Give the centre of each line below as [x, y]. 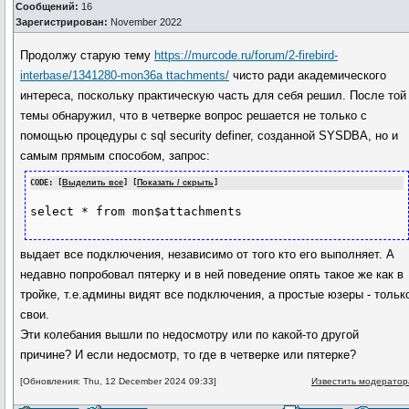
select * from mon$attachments [136, 212]
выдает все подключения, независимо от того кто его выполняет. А [208, 254]
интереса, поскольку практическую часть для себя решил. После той [214, 95]
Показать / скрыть [176, 183]
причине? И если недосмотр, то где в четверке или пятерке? [189, 354]
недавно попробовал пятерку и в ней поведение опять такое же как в [212, 274]
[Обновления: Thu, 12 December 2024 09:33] [119, 381]
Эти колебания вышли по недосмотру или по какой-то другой [190, 334]
